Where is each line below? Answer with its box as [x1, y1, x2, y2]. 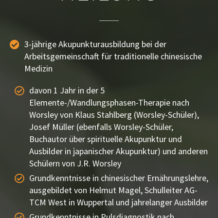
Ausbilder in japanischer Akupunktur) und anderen [29, 145, 208, 157]
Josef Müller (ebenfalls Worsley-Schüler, [29, 121, 173, 133]
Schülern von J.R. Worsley [29, 158, 121, 169]
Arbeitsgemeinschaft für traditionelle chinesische [24, 51, 202, 62]
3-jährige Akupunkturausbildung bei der [24, 38, 166, 50]
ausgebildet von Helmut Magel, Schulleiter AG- [29, 184, 198, 196]
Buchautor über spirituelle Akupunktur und [29, 133, 182, 145]
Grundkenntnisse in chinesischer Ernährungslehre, [29, 172, 208, 184]
